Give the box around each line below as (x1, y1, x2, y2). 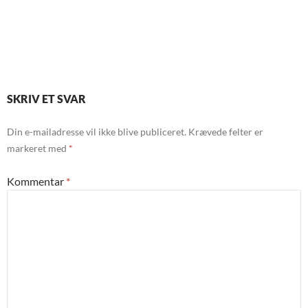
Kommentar (7, 175, 66, 188)
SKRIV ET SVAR (7, 92, 86, 105)
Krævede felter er (188, 126, 263, 137)
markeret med (7, 142, 69, 154)
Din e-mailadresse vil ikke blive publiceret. (7, 126, 186, 137)
